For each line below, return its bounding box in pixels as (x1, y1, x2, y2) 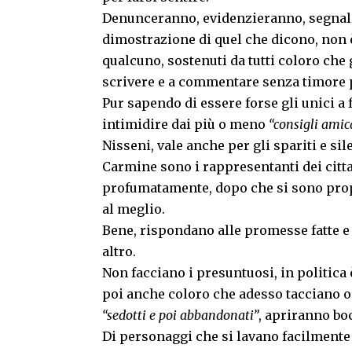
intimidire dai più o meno (102, 116, 269, 133)
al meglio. (102, 201, 165, 218)
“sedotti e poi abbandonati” (102, 307, 258, 324)
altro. (102, 244, 136, 260)
